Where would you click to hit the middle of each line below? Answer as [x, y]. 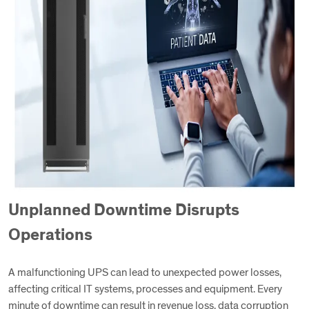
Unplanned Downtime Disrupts [124, 210]
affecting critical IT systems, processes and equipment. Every [145, 289]
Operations [50, 235]
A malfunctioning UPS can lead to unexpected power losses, [145, 272]
